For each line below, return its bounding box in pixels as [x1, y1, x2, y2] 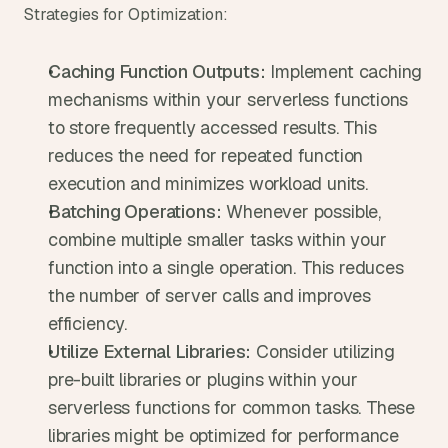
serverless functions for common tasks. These [48, 396, 416, 419]
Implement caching [265, 60, 423, 83]
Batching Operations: [48, 200, 222, 223]
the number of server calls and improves [48, 284, 371, 307]
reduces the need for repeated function [48, 144, 364, 167]
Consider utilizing [251, 340, 395, 363]
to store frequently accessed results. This [48, 116, 377, 139]
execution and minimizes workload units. [48, 172, 368, 195]
